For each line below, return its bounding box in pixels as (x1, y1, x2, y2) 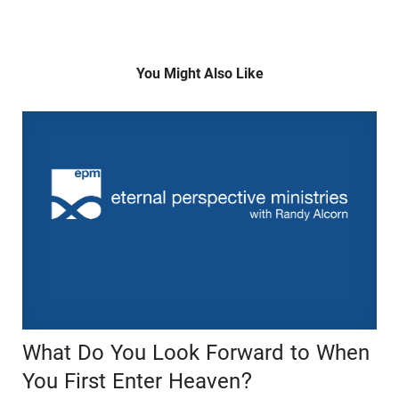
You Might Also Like (135, 65, 264, 82)
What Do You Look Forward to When (22, 339, 370, 365)
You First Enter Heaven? (22, 368, 252, 394)
